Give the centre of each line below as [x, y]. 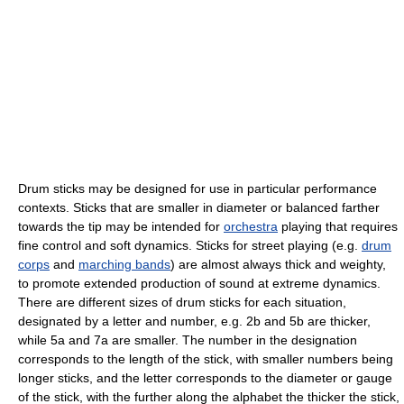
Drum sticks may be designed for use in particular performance [197, 188]
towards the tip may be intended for [121, 226]
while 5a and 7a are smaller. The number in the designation [188, 340]
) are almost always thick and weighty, [278, 264]
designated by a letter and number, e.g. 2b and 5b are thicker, [194, 321]
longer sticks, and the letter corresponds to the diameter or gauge [205, 377]
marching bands [124, 264]
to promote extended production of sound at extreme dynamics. [199, 283]
